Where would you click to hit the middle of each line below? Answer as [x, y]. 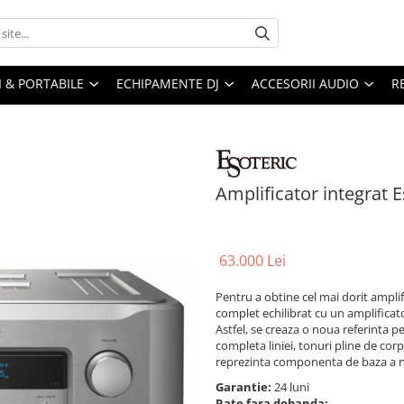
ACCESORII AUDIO [305, 84]
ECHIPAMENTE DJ [168, 84]
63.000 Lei [252, 261]
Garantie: [245, 387]
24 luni [293, 387]
